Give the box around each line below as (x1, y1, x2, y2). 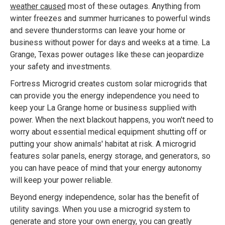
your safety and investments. (10, 62, 111, 72)
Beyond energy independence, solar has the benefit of (10, 192, 199, 202)
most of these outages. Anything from (66, 2, 200, 12)
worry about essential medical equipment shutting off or (10, 127, 206, 137)
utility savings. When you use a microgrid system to (10, 204, 190, 214)
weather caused (10, 2, 66, 12)
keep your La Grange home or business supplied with (10, 103, 196, 113)
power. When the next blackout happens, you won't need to (10, 115, 213, 125)
